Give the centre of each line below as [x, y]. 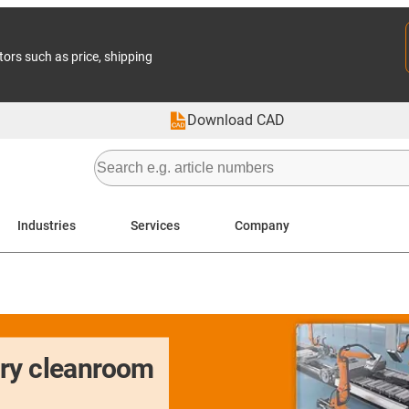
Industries [47, 225]
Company [262, 225]
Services [155, 225]
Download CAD [236, 120]
